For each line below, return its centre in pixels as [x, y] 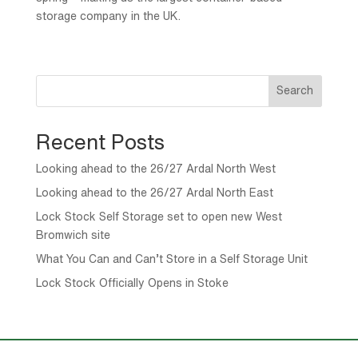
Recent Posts [100, 141]
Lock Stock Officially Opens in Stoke [132, 282]
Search [295, 91]
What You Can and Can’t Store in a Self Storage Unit [171, 259]
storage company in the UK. [108, 16]
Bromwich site [73, 235]
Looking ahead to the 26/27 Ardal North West [155, 168]
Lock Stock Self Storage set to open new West [159, 216]
